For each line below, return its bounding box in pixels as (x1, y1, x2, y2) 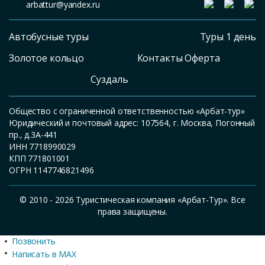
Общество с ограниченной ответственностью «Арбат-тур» (9, 105, 245, 117)
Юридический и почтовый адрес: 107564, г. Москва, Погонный (9, 117, 256, 128)
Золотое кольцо (9, 51, 85, 64)
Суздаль (91, 73, 128, 86)
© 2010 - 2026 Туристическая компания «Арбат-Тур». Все (20, 194, 245, 205)
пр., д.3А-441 (9, 129, 58, 140)
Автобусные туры (9, 30, 89, 43)
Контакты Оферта (137, 51, 220, 64)
